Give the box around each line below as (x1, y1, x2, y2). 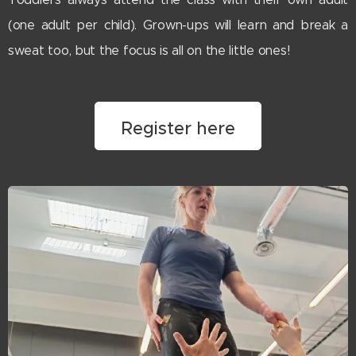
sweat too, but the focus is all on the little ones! (8, 43, 290, 59)
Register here (121, 118, 235, 140)
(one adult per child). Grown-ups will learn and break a (8, 17, 348, 33)
